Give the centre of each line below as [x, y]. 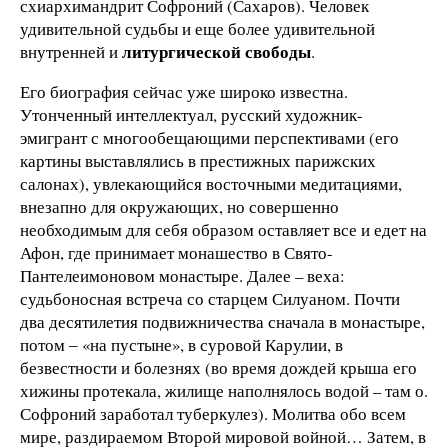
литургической [181, 52]
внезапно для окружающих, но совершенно [179, 207]
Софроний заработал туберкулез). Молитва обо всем [213, 414]
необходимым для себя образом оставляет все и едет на [223, 230]
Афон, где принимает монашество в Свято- [176, 253]
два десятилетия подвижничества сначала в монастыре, [222, 322]
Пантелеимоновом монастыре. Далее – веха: [182, 276]
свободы [278, 52]
